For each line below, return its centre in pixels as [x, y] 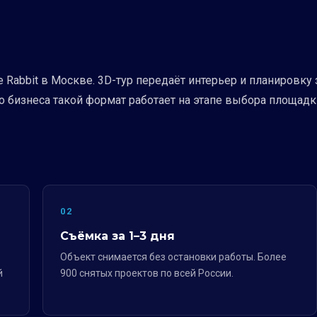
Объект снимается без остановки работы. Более [173, 257]
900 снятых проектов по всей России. [147, 273]
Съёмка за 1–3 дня [117, 236]
